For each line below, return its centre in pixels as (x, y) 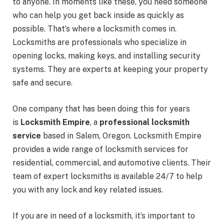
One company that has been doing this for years (101, 108)
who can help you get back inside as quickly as (98, 15)
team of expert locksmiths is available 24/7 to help (107, 176)
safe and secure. (42, 83)
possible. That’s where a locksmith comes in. (94, 29)
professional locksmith (144, 122)
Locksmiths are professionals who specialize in (99, 42)
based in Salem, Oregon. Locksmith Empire (121, 135)
